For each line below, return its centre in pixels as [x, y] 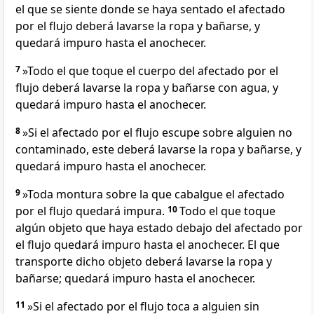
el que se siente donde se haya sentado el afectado [150, 9]
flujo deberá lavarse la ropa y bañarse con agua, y [147, 88]
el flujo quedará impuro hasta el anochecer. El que [148, 245]
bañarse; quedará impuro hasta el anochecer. [135, 279]
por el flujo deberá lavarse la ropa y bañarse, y [138, 26]
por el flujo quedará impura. [91, 211]
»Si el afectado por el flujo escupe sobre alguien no [157, 133]
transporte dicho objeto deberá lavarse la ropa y [144, 262]
